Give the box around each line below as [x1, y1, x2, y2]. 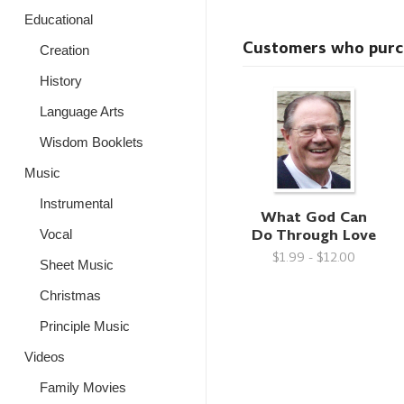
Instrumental [39, 196, 113, 211]
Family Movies [39, 380, 126, 395]
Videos [24, 349, 65, 364]
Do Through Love [252, 224, 377, 245]
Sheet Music [39, 257, 114, 272]
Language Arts [39, 104, 124, 119]
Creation [39, 42, 89, 58]
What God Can [261, 206, 368, 227]
